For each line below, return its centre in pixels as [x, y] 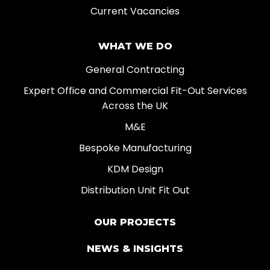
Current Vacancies [135, 11]
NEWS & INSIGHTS [135, 249]
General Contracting [135, 70]
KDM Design [135, 169]
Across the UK [135, 106]
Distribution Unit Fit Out [135, 190]
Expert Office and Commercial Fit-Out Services [135, 91]
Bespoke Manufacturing [135, 148]
